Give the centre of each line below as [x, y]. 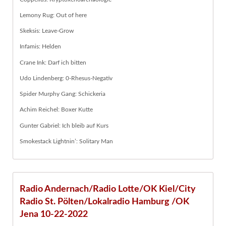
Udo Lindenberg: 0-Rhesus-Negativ [66, 78]
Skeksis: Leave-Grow [47, 31]
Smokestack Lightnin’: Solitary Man [66, 141]
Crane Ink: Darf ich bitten [53, 62]
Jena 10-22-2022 [54, 214]
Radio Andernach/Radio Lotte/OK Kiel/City [108, 189]
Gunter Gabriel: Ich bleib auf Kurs [64, 125]
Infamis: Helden [40, 47]
